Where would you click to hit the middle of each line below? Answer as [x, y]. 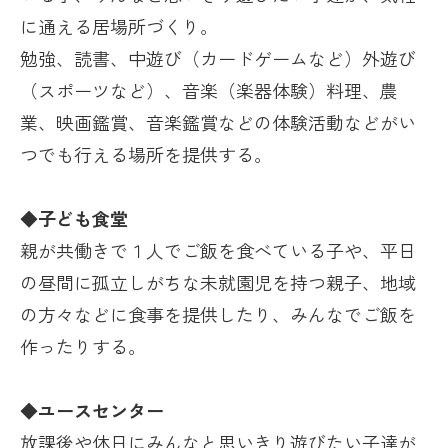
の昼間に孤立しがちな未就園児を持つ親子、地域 [218, 282]
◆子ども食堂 [74, 218]
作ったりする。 [83, 346]
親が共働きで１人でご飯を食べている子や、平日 [218, 250]
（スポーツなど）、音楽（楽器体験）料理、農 [209, 90]
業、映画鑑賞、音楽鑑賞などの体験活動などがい [218, 122]
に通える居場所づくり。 [119, 26]
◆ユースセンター [92, 410]
